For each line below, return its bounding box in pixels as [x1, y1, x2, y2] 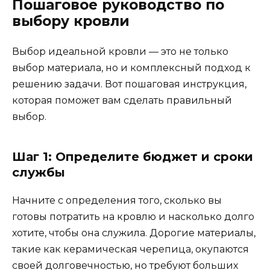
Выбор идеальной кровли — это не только [12, 46, 228, 58]
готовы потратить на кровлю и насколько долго [12, 211, 254, 223]
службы [12, 165, 65, 180]
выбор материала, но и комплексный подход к [12, 62, 251, 74]
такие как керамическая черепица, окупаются [12, 243, 249, 256]
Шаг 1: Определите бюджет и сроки [12, 149, 253, 165]
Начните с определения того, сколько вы [12, 195, 222, 207]
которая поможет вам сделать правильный [12, 95, 232, 107]
